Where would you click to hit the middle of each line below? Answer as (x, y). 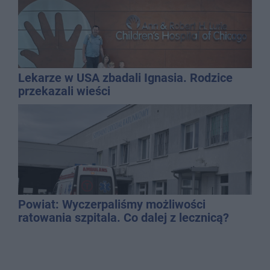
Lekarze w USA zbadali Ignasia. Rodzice (125, 77)
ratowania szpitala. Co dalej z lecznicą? (124, 217)
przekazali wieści (64, 91)
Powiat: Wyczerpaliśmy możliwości (112, 204)
